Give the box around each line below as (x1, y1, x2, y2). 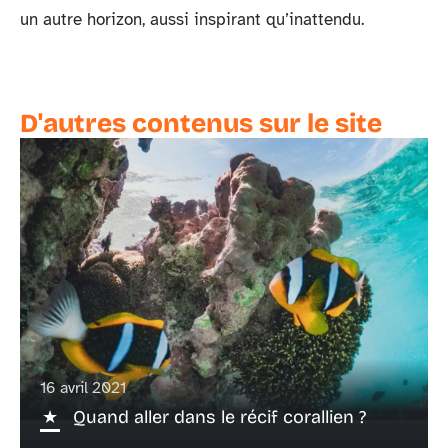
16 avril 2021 (40, 378, 126, 399)
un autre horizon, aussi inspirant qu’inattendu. (20, 9, 364, 30)
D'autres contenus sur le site (20, 108, 382, 139)
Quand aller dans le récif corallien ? (73, 406, 366, 429)
